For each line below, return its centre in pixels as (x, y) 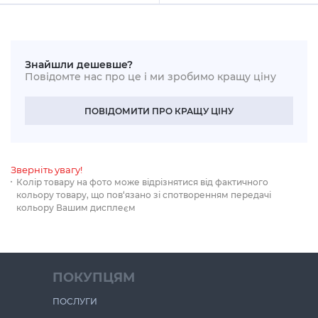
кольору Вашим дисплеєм (76, 207)
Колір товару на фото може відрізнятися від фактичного (142, 182)
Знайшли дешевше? (79, 64)
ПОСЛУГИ (75, 301)
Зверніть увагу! (46, 169)
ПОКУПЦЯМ (94, 277)
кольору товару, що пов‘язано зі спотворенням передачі (144, 194)
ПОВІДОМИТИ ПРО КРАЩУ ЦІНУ (159, 111)
